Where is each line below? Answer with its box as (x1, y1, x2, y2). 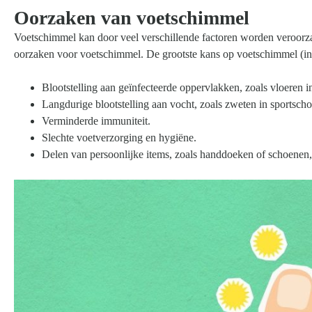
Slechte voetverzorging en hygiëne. (42, 131, 196, 143)
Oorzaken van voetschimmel (14, 6, 249, 29)
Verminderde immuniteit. (42, 114, 150, 127)
